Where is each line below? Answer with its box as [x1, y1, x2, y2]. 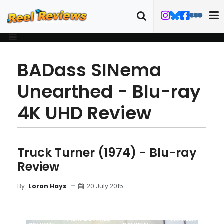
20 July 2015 [87, 181, 123, 190]
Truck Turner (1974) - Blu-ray [17, 144, 197, 161]
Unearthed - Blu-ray [17, 79, 201, 104]
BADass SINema [17, 57, 161, 83]
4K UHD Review [17, 100, 151, 126]
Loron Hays [28, 182, 66, 190]
